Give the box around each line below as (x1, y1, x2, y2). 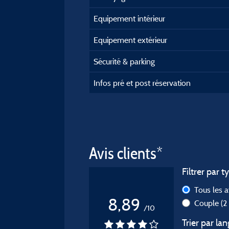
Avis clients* (89, 143, 163, 163)
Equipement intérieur (94, 13, 165, 24)
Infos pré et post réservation (94, 78, 191, 88)
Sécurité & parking (94, 56, 155, 66)
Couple (194, 198, 221, 208)
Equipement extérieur (94, 35, 167, 45)
